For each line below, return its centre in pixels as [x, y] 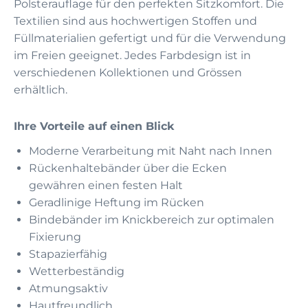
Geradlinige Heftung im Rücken [117, 202]
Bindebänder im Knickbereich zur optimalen [152, 219]
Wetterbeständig [77, 271]
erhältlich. [41, 89]
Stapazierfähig [68, 254]
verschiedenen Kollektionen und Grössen [128, 72]
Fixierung [55, 236]
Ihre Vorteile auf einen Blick [94, 126]
